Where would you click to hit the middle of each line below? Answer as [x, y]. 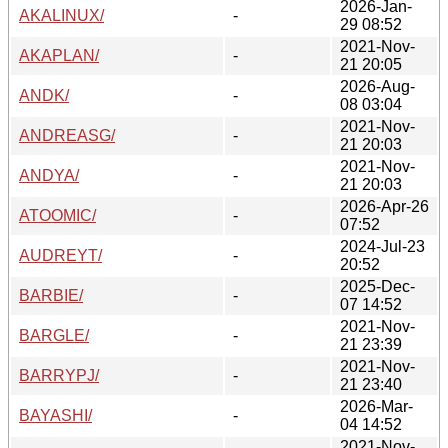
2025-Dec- [377, 286]
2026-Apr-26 [384, 206]
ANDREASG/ [67, 135]
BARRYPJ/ [59, 375]
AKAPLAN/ [59, 55]
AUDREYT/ [60, 255]
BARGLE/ [54, 335]
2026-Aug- [377, 86]
